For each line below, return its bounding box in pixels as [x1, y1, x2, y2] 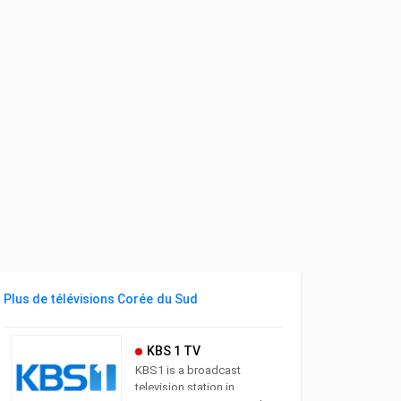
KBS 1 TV [146, 344, 200, 358]
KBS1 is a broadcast [134, 363, 241, 377]
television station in [134, 380, 235, 394]
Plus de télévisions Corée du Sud [4, 292, 198, 306]
